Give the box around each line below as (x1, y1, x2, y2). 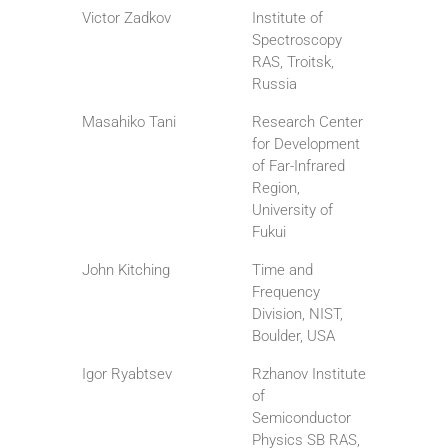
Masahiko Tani (82, 113, 176, 132)
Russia (252, 75, 297, 94)
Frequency (252, 283, 320, 302)
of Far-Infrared (252, 157, 345, 176)
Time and (252, 261, 313, 280)
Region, (252, 179, 300, 198)
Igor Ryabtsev (82, 365, 172, 384)
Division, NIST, (252, 305, 343, 324)
